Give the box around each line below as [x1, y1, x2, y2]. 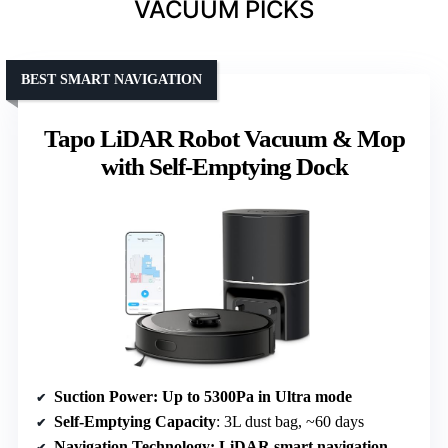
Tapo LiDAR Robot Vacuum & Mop [43, 125, 405, 153]
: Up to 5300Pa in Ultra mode [153, 388, 352, 406]
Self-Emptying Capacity [54, 413, 216, 431]
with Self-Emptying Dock [100, 153, 348, 181]
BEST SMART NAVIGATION [21, 72, 202, 88]
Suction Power [54, 388, 153, 406]
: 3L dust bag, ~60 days [216, 413, 364, 431]
